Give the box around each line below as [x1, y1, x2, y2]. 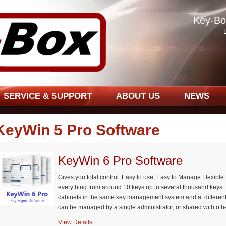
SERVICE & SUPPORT [4, 91, 92, 101]
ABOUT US [116, 91, 160, 101]
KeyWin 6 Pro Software [58, 154, 183, 167]
